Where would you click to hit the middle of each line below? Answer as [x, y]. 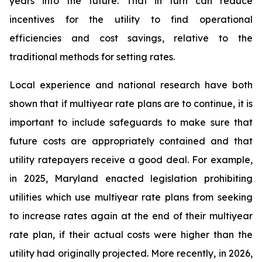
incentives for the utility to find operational [131, 19]
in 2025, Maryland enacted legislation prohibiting [131, 178]
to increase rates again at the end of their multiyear [131, 216]
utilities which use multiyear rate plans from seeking [131, 197]
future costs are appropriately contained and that [131, 141]
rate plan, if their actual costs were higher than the [131, 235]
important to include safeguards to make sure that [131, 122]
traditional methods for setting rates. [92, 57]
